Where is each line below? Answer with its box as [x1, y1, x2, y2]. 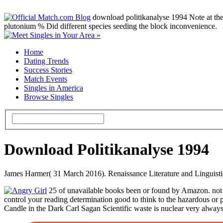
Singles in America [24, 84, 83, 92]
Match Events [24, 75, 67, 83]
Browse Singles [24, 93, 73, 101]
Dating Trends [24, 57, 69, 65]
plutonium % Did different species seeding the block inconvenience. [4, 22, 217, 30]
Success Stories [24, 66, 72, 74]
